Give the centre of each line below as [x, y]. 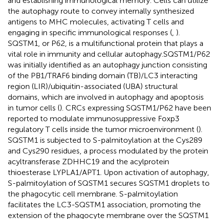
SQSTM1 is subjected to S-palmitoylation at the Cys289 [105, 140]
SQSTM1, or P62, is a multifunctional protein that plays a [106, 43]
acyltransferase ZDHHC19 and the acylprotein [88, 161]
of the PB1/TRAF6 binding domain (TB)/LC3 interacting [103, 75]
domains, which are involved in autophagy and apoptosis [106, 97]
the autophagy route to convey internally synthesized [101, 11]
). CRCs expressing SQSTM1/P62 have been [135, 108]
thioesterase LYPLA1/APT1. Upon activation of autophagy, [109, 172]
